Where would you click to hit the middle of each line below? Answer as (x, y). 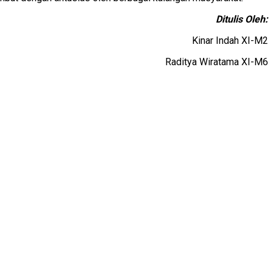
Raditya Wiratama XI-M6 (217, 62)
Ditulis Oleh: (242, 19)
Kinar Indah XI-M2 (230, 40)
